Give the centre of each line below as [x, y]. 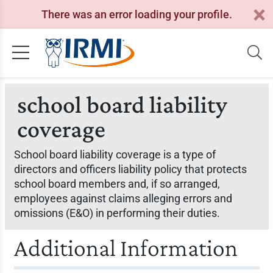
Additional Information [126, 248]
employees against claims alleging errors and [123, 198]
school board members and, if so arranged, [117, 184]
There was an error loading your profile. [136, 14]
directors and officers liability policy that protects [130, 169]
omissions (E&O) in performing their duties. [117, 213]
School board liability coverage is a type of [115, 154]
